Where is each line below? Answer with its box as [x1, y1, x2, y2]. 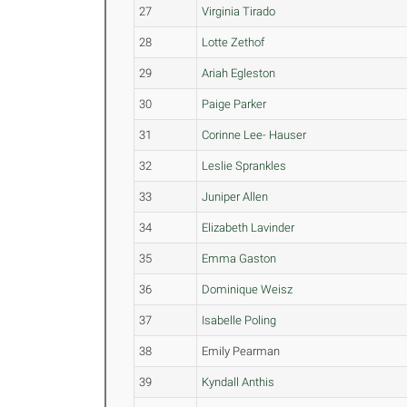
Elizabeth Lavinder [202, 221, 295, 234]
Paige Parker [202, 97, 267, 111]
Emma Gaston [202, 252, 277, 265]
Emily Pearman [202, 344, 281, 358]
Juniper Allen [202, 190, 269, 203]
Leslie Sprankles [202, 159, 287, 173]
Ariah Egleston [202, 66, 276, 80]
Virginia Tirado [202, 5, 276, 18]
